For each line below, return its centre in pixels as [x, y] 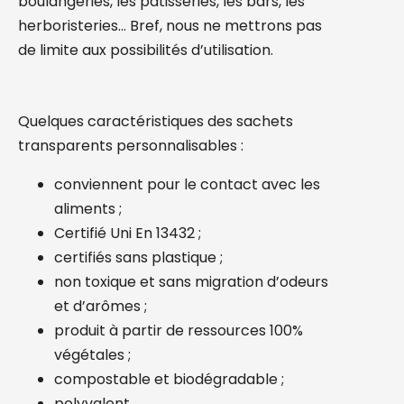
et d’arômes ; [101, 306]
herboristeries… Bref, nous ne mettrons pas [170, 26]
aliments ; [88, 209]
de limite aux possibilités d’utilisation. [146, 50]
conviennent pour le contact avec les [187, 184]
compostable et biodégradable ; [169, 379]
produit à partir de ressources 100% [179, 331]
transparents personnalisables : [131, 146]
